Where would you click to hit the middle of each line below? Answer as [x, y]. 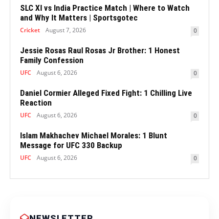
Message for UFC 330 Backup [71, 145]
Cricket [30, 30]
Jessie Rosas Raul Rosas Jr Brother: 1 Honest [100, 51]
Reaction [36, 103]
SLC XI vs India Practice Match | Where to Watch [105, 8]
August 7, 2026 [66, 30]
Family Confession [52, 60]
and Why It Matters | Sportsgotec [79, 18]
